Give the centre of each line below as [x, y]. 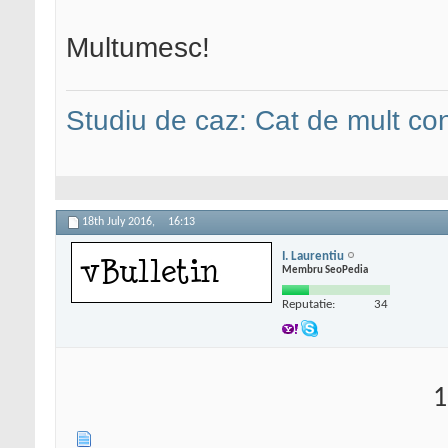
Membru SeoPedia [325, 270]
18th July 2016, [120, 222]
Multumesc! [138, 47]
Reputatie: [308, 304]
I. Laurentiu [313, 256]
